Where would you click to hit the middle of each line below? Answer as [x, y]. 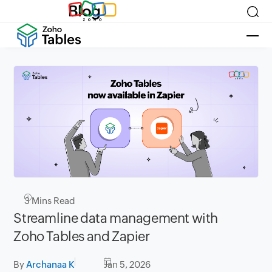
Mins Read [53, 201]
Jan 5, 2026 [127, 265]
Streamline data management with [116, 219]
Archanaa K [51, 265]
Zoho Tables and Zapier [82, 237]
